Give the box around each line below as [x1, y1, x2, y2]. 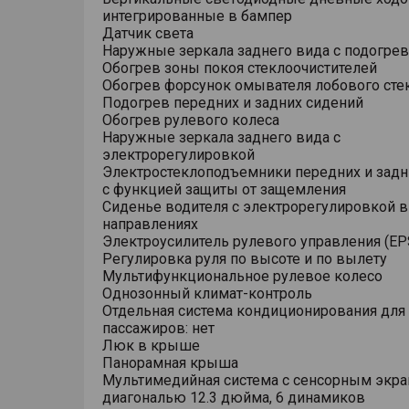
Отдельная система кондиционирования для [102, 302, 405, 320]
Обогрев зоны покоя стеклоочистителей [102, 59, 377, 77]
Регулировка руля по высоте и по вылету [102, 250, 387, 267]
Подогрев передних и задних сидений [102, 94, 363, 111]
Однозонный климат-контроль [102, 285, 312, 302]
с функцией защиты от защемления [102, 181, 346, 198]
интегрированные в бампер [102, 7, 292, 25]
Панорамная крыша [102, 354, 238, 372]
